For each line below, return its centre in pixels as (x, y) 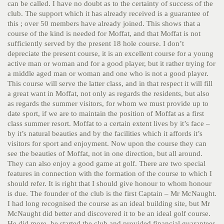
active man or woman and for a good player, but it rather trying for (111, 63)
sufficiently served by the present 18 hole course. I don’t (96, 43)
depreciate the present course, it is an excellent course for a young (110, 53)
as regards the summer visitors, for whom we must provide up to (108, 103)
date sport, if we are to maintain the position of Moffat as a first (106, 113)
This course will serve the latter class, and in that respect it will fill (110, 83)
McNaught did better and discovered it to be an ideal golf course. (109, 213)
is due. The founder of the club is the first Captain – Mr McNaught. (112, 193)
